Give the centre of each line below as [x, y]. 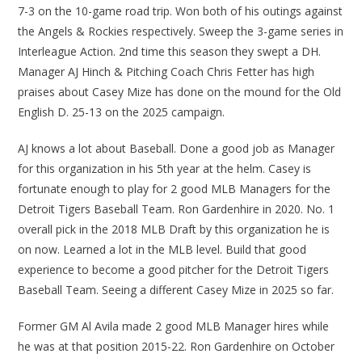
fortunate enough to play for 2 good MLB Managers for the [175, 189]
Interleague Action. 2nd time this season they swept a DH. [170, 52]
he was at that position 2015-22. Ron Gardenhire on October [177, 347]
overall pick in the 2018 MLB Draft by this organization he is [174, 229]
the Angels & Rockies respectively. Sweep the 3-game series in [181, 32]
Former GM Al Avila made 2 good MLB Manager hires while [174, 326]
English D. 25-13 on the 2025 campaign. [122, 112]
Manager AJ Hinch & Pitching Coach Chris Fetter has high [166, 72]
